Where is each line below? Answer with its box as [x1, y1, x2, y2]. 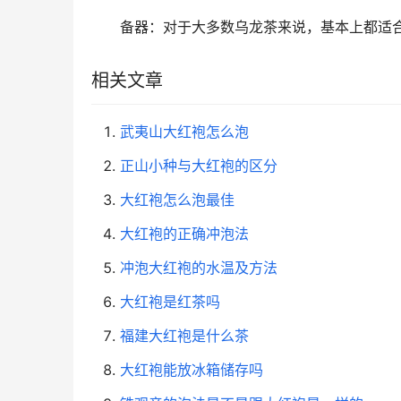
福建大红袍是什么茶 [120, 327, 249, 346]
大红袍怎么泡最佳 [120, 191, 235, 209]
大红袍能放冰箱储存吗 [120, 361, 263, 380]
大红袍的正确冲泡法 [120, 225, 249, 243]
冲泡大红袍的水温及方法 [120, 259, 277, 277]
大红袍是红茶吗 [120, 293, 220, 311]
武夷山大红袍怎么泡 [120, 123, 249, 141]
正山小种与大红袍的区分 [120, 157, 277, 175]
